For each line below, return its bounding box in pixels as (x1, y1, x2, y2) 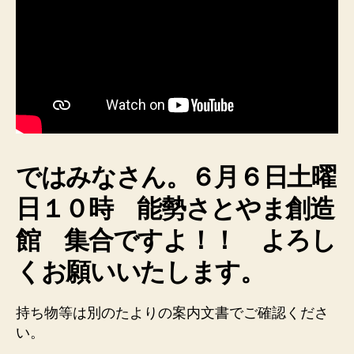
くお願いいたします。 (16, 255, 265, 287)
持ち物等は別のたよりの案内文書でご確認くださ (16, 304, 329, 321)
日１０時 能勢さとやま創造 (16, 192, 334, 224)
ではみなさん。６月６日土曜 (16, 160, 336, 192)
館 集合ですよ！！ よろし (16, 224, 336, 255)
